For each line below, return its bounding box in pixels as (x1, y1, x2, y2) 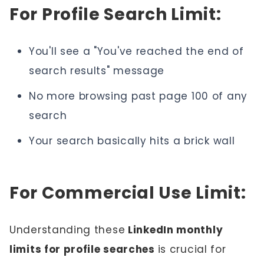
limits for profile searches (9, 242, 158, 256)
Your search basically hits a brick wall (29, 133, 235, 148)
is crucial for (157, 242, 226, 256)
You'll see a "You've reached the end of (29, 44, 244, 58)
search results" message (29, 63, 165, 78)
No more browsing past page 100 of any (29, 88, 247, 103)
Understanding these (9, 222, 126, 237)
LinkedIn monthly (125, 222, 223, 237)
